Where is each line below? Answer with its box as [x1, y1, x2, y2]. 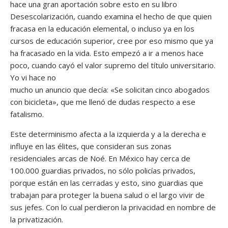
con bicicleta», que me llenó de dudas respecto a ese [10, 96, 195, 107]
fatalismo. [10, 108, 44, 119]
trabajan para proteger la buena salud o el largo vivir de [10, 189, 205, 200]
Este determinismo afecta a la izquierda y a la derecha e [10, 128, 206, 139]
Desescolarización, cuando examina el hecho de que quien [10, 11, 212, 21]
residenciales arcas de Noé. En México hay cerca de [10, 153, 190, 163]
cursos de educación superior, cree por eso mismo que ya [10, 35, 213, 46]
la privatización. [10, 214, 63, 224]
